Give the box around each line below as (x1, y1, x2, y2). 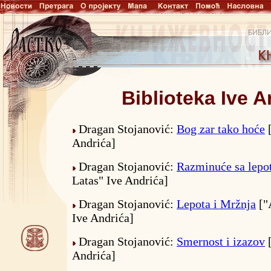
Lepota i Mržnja (177, 197, 256, 211)
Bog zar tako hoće (177, 122, 265, 136)
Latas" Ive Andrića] (72, 174, 168, 188)
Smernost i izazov (177, 235, 265, 249)
